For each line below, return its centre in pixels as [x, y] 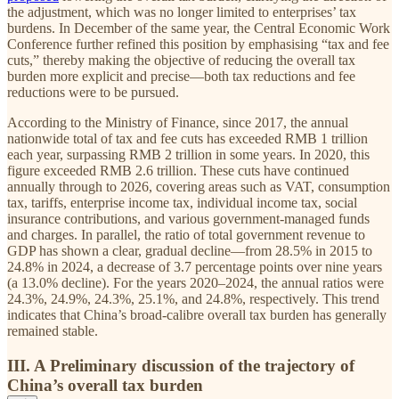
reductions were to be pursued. [93, 93]
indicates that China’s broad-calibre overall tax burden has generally [197, 315]
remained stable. [53, 331]
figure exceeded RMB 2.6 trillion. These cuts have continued [178, 171]
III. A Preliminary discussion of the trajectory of [181, 365]
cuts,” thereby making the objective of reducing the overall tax [181, 61]
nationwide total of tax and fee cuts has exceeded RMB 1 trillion [187, 139]
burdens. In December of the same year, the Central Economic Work [199, 28]
